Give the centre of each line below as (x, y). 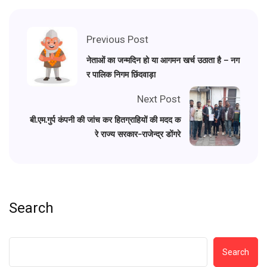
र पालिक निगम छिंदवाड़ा (121, 74)
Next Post (159, 99)
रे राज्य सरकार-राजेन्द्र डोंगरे (138, 134)
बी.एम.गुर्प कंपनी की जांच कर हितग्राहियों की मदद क (105, 119)
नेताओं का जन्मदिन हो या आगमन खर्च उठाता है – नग (163, 60)
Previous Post (117, 39)
